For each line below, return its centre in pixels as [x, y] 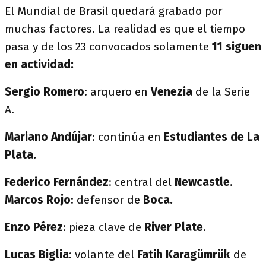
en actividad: [39, 64]
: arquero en [118, 92]
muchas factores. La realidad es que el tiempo [125, 29]
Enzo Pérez [34, 227]
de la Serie [221, 92]
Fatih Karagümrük [184, 254]
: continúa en [128, 137]
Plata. [20, 155]
